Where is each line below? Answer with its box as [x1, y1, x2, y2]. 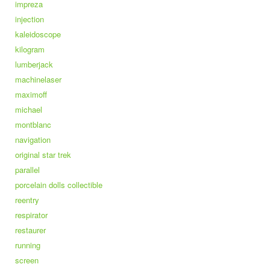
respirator [15, 209, 48, 221]
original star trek [15, 149, 71, 160]
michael [15, 104, 42, 115]
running [15, 239, 40, 251]
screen [15, 254, 39, 266]
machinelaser [15, 74, 61, 85]
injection [15, 13, 44, 25]
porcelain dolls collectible [15, 179, 102, 190]
